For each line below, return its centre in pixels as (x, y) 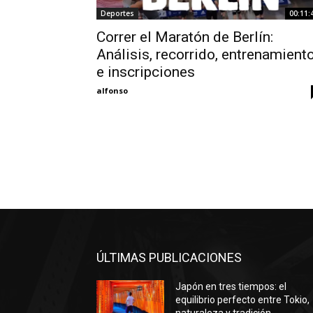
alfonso (112, 90)
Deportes (117, 13)
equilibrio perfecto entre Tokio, (243, 300)
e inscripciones (146, 72)
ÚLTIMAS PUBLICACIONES (169, 258)
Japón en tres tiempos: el (231, 287)
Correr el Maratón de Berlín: (185, 37)
